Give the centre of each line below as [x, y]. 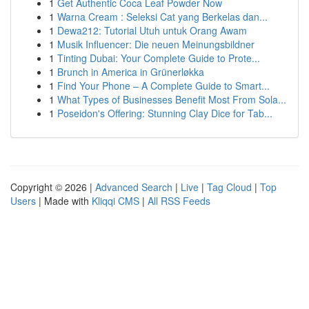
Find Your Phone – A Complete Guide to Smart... [163, 86]
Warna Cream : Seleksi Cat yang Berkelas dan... [162, 17]
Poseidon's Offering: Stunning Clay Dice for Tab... [165, 113]
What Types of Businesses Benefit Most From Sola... [172, 99]
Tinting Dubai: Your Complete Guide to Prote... [159, 58]
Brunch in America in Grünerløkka [131, 72]
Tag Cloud [229, 187]
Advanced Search [134, 187]
